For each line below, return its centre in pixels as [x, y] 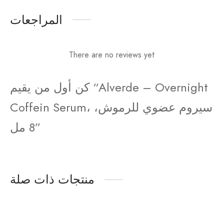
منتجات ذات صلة [52, 179]
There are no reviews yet [112, 54]
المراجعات [36, 19]
